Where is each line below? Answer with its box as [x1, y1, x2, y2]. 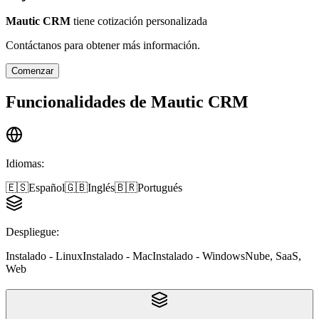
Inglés [88, 182, 115, 194]
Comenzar [11, 66, 53, 77]
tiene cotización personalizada [73, 15, 207, 28]
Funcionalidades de [6, 93, 147, 112]
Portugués [137, 182, 182, 194]
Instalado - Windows [152, 250, 245, 263]
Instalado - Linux [6, 250, 83, 263]
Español [28, 182, 65, 194]
